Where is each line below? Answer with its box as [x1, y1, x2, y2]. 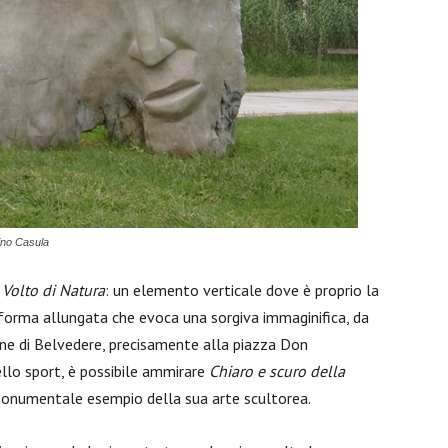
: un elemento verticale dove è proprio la [105, 280, 379, 300]
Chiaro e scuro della [209, 361, 345, 381]
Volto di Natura [2, 280, 105, 300]
